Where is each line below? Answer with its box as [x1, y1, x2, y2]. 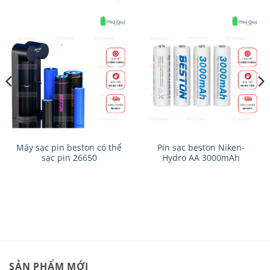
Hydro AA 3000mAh [162, 152, 240, 164]
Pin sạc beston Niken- [157, 142, 245, 154]
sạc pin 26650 [41, 152, 97, 164]
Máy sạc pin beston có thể [16, 142, 122, 154]
